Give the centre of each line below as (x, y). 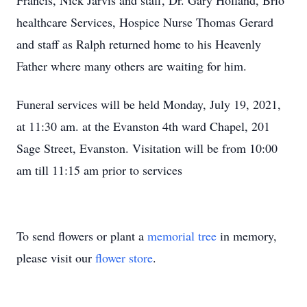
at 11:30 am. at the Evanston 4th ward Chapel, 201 (143, 126)
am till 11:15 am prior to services (99, 170)
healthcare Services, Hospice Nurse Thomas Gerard (145, 22)
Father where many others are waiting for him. (132, 66)
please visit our (56, 258)
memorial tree (182, 236)
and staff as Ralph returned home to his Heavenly (139, 44)
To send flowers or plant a (82, 236)
